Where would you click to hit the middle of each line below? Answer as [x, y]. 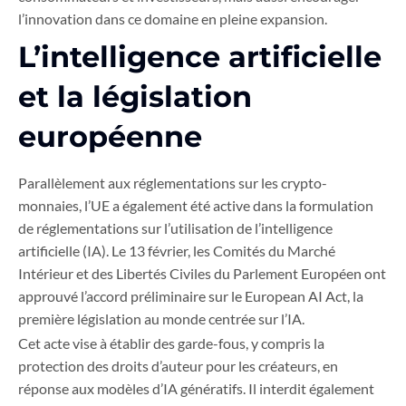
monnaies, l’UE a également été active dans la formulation [196, 206]
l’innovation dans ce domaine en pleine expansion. [173, 19]
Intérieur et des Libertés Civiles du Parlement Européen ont [202, 274]
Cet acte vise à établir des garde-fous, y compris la [171, 343]
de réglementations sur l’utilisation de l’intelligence [175, 228]
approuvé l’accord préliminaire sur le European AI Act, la [191, 296]
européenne [110, 137]
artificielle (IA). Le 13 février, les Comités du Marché [177, 251]
